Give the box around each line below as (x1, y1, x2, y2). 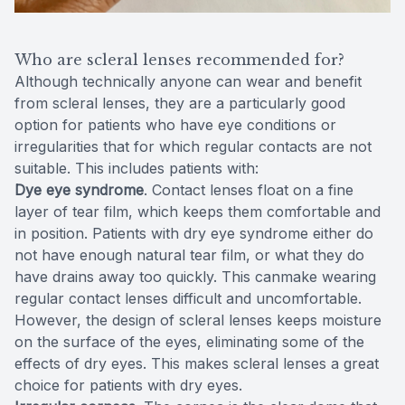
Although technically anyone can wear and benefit (14, 71, 362, 90)
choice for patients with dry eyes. (14, 375, 247, 394)
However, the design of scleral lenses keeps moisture (14, 310, 381, 329)
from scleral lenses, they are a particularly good (14, 93, 345, 112)
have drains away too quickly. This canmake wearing (14, 267, 376, 286)
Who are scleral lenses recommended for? (14, 50, 344, 69)
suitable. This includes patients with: (14, 158, 259, 177)
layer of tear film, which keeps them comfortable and (14, 202, 381, 221)
